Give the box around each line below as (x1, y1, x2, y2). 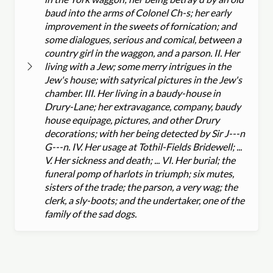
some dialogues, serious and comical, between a (44, 33, 241, 45)
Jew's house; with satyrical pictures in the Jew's (44, 73, 242, 85)
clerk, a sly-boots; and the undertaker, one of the (44, 194, 244, 206)
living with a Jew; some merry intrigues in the (44, 60, 231, 72)
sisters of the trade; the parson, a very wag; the (44, 180, 238, 193)
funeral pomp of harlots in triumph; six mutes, (44, 167, 234, 179)
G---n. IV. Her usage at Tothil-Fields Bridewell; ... (44, 140, 242, 152)
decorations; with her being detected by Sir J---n (44, 127, 245, 139)
